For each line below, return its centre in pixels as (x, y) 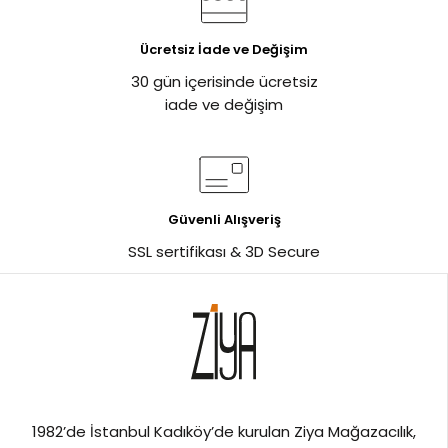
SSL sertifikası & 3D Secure (224, 252)
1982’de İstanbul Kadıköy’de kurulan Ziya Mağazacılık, (223, 432)
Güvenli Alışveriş (224, 220)
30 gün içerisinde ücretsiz (224, 82)
